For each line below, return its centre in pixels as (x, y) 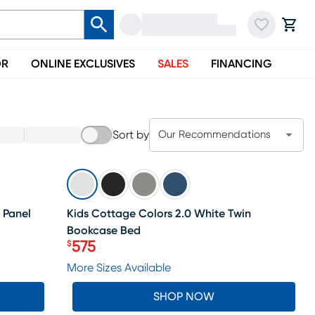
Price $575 (103, 255)
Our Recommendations (214, 135)
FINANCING (242, 64)
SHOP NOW (184, 297)
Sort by (131, 135)
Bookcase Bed (104, 231)
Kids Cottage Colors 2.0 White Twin (159, 214)
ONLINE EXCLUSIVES (83, 64)
